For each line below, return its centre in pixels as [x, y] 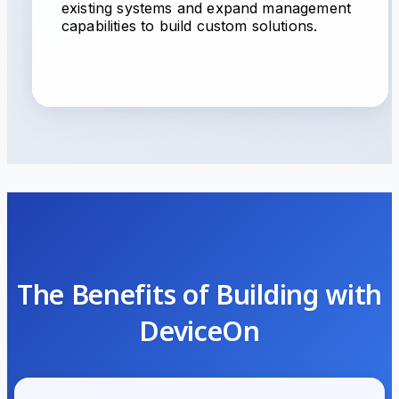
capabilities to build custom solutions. [190, 26]
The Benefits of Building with [199, 294]
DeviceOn [199, 331]
